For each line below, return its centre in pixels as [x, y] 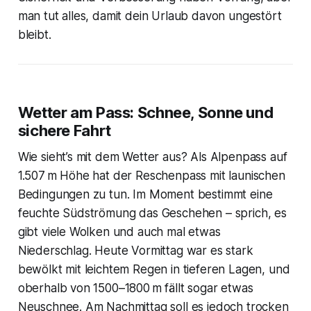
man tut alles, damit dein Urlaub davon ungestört [150, 16]
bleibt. [34, 34]
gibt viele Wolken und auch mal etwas [119, 232]
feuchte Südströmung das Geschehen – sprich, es [152, 213]
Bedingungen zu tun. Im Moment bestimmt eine [145, 194]
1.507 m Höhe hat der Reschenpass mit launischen [151, 175]
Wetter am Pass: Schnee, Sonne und [145, 112]
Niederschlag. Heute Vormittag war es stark [135, 250]
